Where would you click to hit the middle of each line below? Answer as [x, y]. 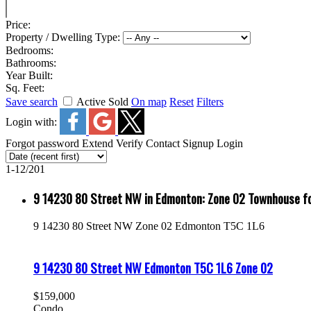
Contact [163, 143]
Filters [210, 102]
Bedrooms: [30, 50]
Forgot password [42, 143]
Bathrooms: [31, 63]
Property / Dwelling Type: [64, 37]
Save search [32, 102]
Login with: [33, 121]
